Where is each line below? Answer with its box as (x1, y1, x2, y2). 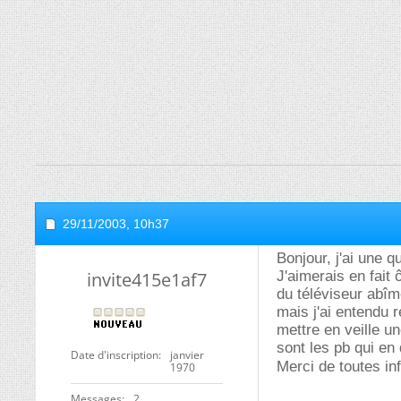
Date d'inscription (71, 347, 158, 363)
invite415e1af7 (87, 268, 207, 292)
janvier (170, 347, 204, 363)
